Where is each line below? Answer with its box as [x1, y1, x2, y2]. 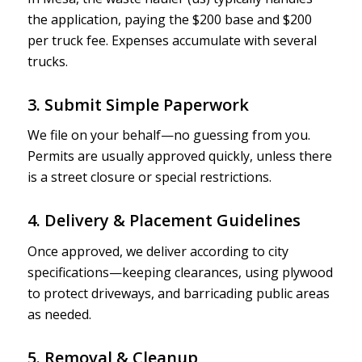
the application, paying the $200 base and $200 [27, 10, 312, 28]
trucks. [27, 52, 68, 70]
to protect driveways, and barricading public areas [27, 284, 330, 302]
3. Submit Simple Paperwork [27, 93, 249, 116]
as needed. [27, 305, 91, 323]
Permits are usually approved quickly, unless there [27, 147, 332, 166]
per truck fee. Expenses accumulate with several [27, 31, 317, 49]
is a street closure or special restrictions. [27, 168, 271, 187]
